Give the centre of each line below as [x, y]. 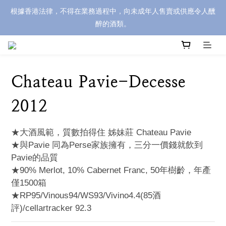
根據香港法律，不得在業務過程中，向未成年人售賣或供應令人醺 [113, 11]
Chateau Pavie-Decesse [98, 82]
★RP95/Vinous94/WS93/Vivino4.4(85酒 [86, 196]
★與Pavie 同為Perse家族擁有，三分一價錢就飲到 [107, 145]
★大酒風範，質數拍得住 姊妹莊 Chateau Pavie [101, 133]
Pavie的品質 [35, 158]
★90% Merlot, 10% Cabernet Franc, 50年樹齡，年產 [111, 171]
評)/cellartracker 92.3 [51, 208]
